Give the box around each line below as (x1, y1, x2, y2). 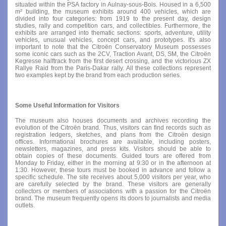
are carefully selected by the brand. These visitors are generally (15, 180, 211, 188)
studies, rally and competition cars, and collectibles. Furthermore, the (15, 22, 211, 29)
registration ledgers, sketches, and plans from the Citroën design (15, 131, 211, 138)
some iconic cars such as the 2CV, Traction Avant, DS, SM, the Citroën (15, 50, 211, 58)
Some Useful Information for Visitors (15, 101, 120, 109)
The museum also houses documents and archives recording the (15, 117, 211, 124)
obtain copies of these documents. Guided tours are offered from (15, 152, 211, 159)
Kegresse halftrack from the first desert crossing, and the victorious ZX (15, 57, 211, 65)
